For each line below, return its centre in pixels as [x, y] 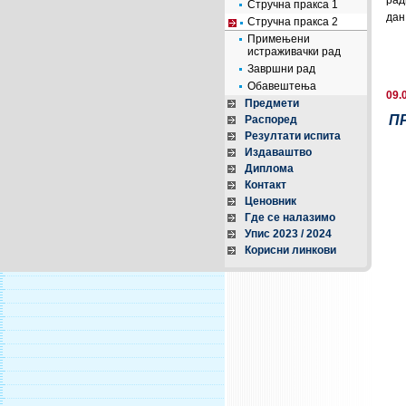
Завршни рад [281, 69]
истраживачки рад [294, 52]
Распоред [271, 120]
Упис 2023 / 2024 [288, 234]
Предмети [272, 103]
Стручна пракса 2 [293, 22]
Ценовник [271, 201]
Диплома [269, 169]
